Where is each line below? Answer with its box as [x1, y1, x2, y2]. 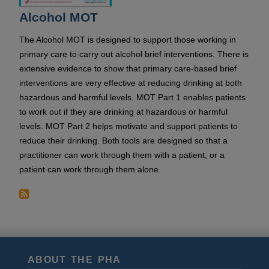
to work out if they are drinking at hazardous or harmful [19, 106, 228, 116]
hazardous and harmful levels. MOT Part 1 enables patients [19, 92, 246, 102]
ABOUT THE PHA [28, 254, 121, 265]
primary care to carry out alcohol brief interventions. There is [19, 49, 249, 59]
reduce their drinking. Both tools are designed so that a [19, 135, 228, 145]
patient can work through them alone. [19, 164, 161, 174]
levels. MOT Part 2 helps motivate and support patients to [19, 121, 238, 131]
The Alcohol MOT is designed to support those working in [19, 34, 236, 44]
